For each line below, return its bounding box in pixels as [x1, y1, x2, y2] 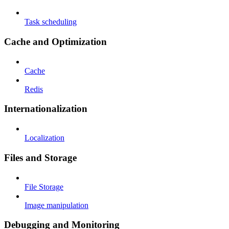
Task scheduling [25, 17, 77, 27]
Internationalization [4, 103, 87, 114]
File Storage [25, 182, 63, 191]
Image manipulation [25, 200, 88, 210]
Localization [25, 133, 64, 143]
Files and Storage [4, 152, 77, 163]
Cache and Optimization [4, 36, 107, 47]
